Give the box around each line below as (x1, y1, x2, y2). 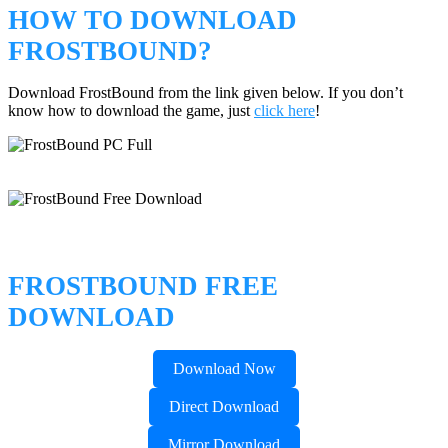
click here (254, 101, 315, 119)
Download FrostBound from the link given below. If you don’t (8, 83, 403, 101)
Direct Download (169, 398, 279, 416)
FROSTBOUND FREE (8, 271, 278, 302)
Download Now (172, 360, 276, 378)
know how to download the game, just (8, 101, 254, 119)
